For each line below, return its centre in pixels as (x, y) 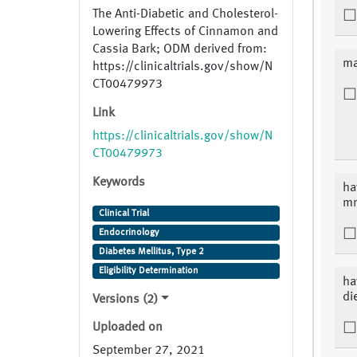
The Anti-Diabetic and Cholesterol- (185, 15)
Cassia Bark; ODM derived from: (180, 50)
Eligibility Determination (148, 271)
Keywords (119, 183)
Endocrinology (129, 233)
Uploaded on (127, 328)
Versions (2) (125, 300)
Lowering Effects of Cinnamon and (185, 32)
